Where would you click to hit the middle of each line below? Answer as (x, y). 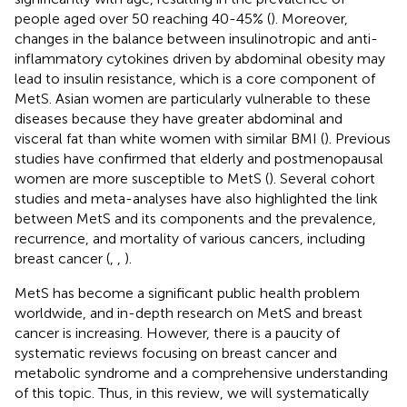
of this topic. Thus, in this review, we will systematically (192, 392)
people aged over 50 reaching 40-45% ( (143, 18)
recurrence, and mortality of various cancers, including (190, 238)
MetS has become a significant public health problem (187, 293)
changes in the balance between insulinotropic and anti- (196, 38)
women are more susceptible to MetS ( (142, 178)
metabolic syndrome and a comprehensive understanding (201, 372)
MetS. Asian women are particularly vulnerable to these (193, 98)
